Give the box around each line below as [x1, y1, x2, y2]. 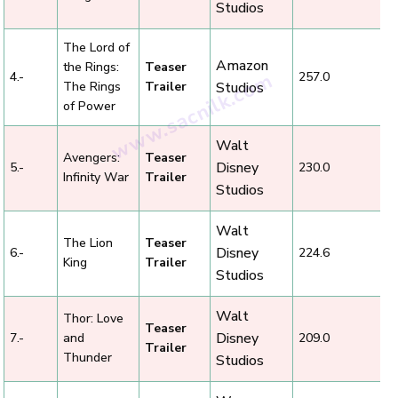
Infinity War [63, 168, 129, 186]
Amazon [216, 55, 268, 76]
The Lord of [63, 38, 130, 56]
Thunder [63, 348, 112, 366]
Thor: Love [63, 309, 123, 327]
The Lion [63, 234, 113, 251]
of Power [63, 97, 115, 115]
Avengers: [63, 148, 120, 166]
